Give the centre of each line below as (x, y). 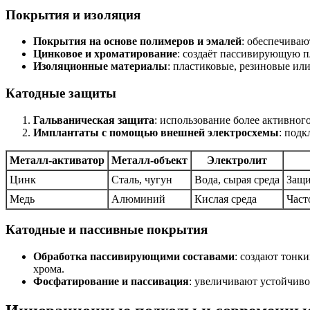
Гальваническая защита (94, 120)
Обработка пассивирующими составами (134, 257)
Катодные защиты (61, 93)
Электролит (237, 160)
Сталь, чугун (142, 179)
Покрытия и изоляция (73, 15)
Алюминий (138, 199)
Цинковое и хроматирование (105, 54)
